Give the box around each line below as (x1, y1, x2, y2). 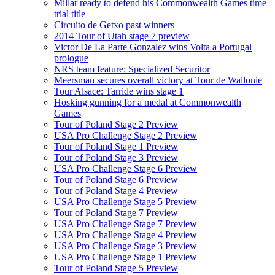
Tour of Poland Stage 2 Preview (54, 118, 178, 130)
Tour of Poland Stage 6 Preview (54, 174, 178, 185)
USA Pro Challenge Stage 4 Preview (54, 229, 197, 240)
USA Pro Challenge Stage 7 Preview (54, 218, 197, 229)
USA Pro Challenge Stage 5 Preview (54, 196, 197, 207)
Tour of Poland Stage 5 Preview (54, 262, 178, 273)
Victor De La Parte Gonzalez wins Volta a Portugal (54, 41, 252, 52)
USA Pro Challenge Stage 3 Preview (54, 240, 197, 251)
